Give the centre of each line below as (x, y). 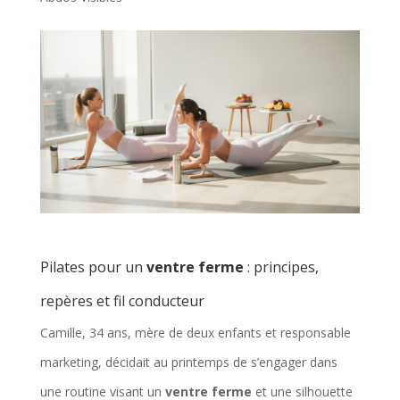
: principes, (281, 267)
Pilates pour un (93, 267)
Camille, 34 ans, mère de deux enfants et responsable (195, 332)
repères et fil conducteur (122, 300)
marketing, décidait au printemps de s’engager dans (188, 362)
